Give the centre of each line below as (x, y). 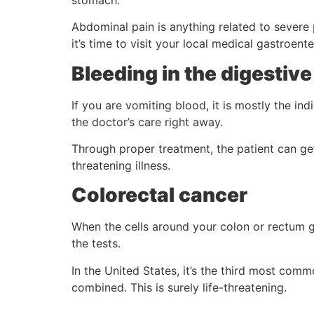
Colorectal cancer (159, 195)
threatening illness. (121, 165)
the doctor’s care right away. (147, 122)
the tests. (96, 244)
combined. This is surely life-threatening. (179, 287)
